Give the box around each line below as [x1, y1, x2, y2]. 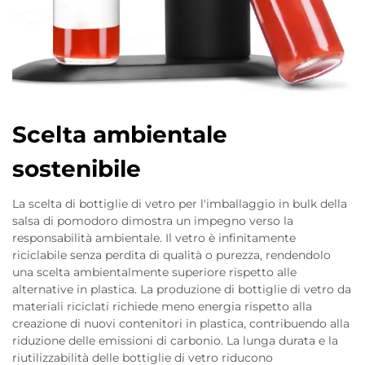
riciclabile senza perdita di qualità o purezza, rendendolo [12, 248, 331, 262]
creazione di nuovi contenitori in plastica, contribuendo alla [12, 316, 350, 331]
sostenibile [12, 155, 141, 182]
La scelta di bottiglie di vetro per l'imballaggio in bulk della [12, 196, 347, 211]
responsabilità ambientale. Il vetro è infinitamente [12, 231, 296, 245]
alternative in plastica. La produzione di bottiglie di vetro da [12, 282, 351, 297]
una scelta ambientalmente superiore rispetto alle [12, 265, 297, 279]
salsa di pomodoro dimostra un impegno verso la [12, 213, 293, 228]
